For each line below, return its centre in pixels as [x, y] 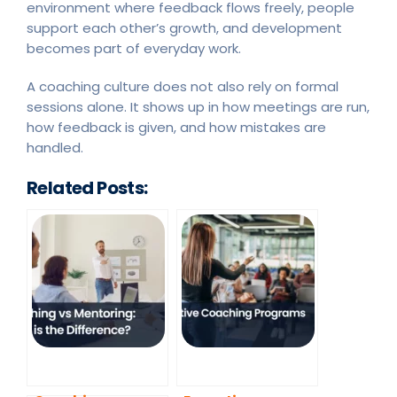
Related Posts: [87, 187]
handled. [55, 147]
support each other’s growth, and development [184, 27]
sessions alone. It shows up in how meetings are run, [198, 106]
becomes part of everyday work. [134, 48]
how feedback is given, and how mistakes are [176, 127]
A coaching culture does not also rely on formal [183, 86]
